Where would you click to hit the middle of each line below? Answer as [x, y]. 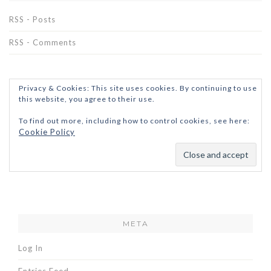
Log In [31, 248]
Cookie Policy [47, 132]
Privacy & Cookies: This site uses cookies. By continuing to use [138, 88]
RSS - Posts [32, 20]
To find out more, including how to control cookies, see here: [134, 121]
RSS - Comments [43, 43]
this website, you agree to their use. [87, 99]
